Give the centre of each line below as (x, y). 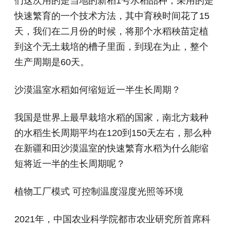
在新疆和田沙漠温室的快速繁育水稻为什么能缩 (112, 148)
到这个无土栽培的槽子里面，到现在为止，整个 (112, 46)
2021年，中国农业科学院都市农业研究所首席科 (113, 219)
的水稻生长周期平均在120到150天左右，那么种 (113, 133)
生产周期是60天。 (52, 62)
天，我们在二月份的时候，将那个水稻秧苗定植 (112, 31)
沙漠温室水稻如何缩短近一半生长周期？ (98, 90)
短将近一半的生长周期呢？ (70, 164)
